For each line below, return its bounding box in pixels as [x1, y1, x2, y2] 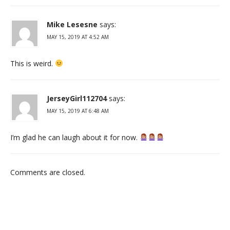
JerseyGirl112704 [47, 93, 107, 103]
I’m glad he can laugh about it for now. [10, 132, 140, 142]
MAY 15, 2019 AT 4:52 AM [47, 33, 109, 41]
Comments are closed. [10, 167, 85, 177]
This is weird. [10, 58, 55, 68]
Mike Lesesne [47, 19, 98, 29]
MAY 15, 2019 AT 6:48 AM [47, 107, 109, 114]
